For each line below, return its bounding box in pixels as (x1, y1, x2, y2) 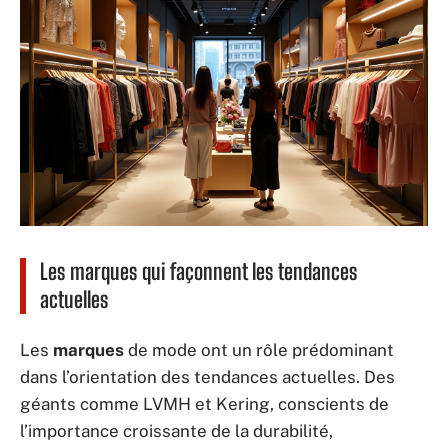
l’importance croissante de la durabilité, (20, 420, 333, 441)
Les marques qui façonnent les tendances (40, 258, 357, 285)
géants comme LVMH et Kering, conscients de (20, 393, 389, 414)
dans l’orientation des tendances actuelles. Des (20, 366, 395, 387)
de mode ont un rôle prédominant (124, 339, 394, 360)
